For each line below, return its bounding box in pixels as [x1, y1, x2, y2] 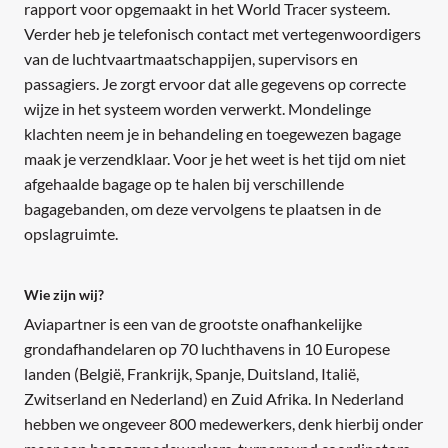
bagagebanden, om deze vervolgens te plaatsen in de [24, 199, 381, 219]
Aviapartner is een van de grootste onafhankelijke [24, 314, 362, 334]
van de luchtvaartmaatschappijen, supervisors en [24, 49, 358, 69]
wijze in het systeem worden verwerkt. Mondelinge [24, 99, 371, 119]
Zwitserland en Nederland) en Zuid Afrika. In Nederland [24, 389, 404, 409]
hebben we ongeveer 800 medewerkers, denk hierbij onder [24, 414, 423, 434]
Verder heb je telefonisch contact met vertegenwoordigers [24, 24, 421, 44]
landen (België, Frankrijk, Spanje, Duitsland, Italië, [24, 364, 359, 384]
